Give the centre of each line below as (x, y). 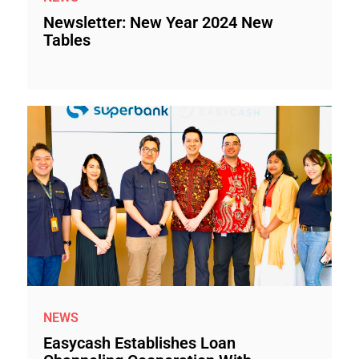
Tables (67, 40)
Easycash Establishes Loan (139, 343)
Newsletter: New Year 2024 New (158, 22)
